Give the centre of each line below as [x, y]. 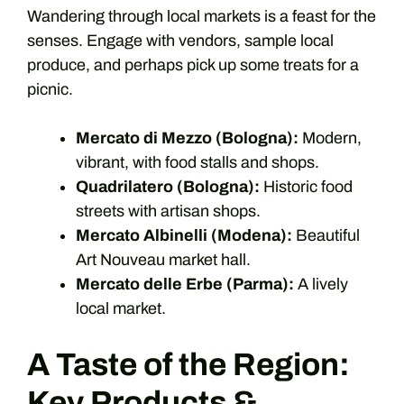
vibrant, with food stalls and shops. [197, 162]
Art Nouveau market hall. [163, 260]
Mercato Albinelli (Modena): [184, 235]
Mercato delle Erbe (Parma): [185, 284]
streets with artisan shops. [168, 211]
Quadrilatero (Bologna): [168, 187]
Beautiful [326, 235]
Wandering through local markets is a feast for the [202, 16]
